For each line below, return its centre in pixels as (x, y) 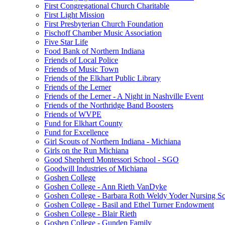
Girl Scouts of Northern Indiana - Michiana (113, 141)
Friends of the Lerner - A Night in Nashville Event (124, 96)
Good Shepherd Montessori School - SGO (111, 159)
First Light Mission (74, 15)
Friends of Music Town (81, 69)
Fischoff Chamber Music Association (103, 33)
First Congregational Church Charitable (107, 6)
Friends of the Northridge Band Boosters (109, 105)
